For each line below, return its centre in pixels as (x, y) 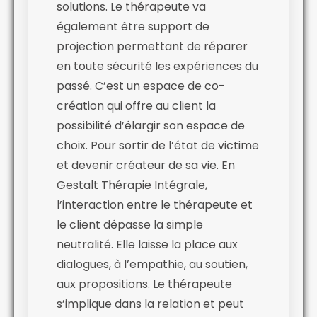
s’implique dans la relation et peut (150, 304)
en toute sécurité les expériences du (157, 66)
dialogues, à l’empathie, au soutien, (152, 264)
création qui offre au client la (136, 105)
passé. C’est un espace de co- (141, 86)
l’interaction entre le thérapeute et (155, 204)
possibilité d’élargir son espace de (151, 125)
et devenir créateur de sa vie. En (146, 165)
